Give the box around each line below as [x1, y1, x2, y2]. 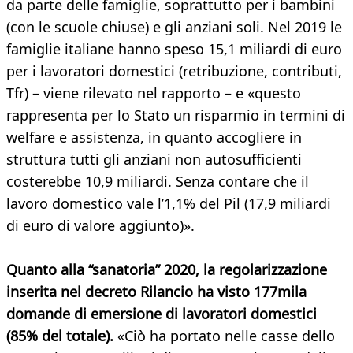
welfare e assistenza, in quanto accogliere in [6, 128, 302, 147]
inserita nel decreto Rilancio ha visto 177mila [6, 282, 307, 302]
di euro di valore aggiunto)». [6, 216, 195, 236]
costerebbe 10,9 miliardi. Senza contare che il [6, 172, 309, 191]
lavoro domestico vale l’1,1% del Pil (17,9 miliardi [6, 194, 331, 214]
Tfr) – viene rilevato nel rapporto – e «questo [6, 84, 301, 103]
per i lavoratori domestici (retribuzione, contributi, [6, 61, 342, 81]
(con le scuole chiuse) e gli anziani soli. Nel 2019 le [6, 17, 342, 37]
